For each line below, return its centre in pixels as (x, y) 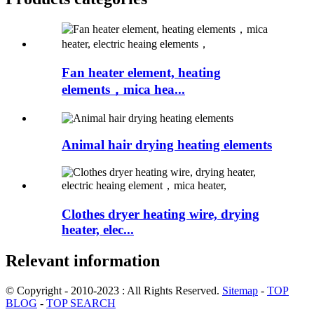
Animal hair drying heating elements (167, 145)
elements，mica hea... (123, 89)
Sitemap (240, 290)
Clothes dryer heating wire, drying (161, 214)
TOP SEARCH (81, 303)
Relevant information (83, 260)
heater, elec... (98, 229)
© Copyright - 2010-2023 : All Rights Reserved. (114, 290)
